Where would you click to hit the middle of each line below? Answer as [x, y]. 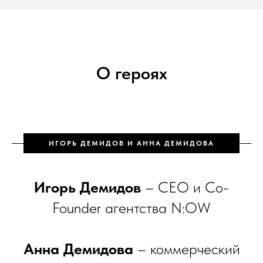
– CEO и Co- [185, 187]
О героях [131, 73]
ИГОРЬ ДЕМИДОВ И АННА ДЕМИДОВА [131, 143]
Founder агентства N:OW [131, 207]
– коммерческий [186, 248]
